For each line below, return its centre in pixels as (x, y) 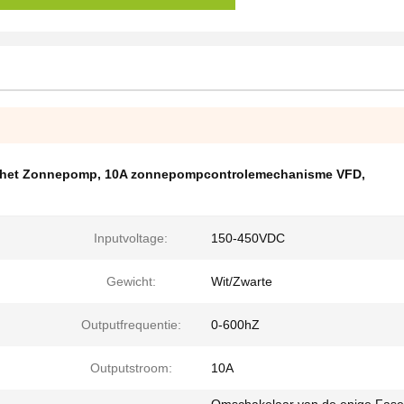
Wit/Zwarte (242, 281)
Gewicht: (131, 281)
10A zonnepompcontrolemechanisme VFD (233, 174)
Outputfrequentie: (131, 325)
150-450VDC (248, 238)
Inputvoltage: (131, 238)
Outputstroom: (131, 368)
